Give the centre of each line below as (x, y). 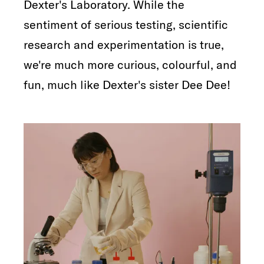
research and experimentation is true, (124, 44)
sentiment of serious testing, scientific (126, 24)
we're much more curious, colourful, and (130, 64)
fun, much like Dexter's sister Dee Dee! (127, 84)
